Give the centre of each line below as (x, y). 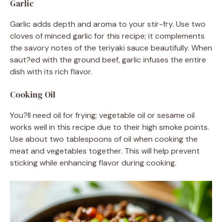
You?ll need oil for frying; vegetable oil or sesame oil (102, 115)
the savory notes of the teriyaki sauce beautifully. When (111, 48)
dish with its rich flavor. (51, 71)
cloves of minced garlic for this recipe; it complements (107, 36)
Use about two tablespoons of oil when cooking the (104, 139)
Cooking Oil (33, 94)
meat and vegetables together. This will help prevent (105, 151)
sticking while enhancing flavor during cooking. (93, 163)
